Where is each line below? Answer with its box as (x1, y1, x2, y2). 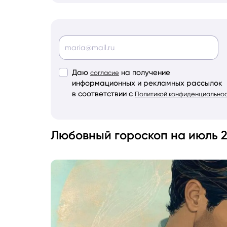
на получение (121, 68, 170, 78)
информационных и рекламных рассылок (72, 79, 222, 88)
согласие (90, 69, 119, 77)
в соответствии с (72, 89, 133, 99)
